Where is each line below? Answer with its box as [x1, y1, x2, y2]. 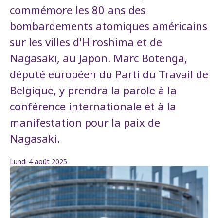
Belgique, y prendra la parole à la [10, 82, 177, 97]
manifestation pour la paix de [10, 114, 160, 129]
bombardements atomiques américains [10, 18, 207, 33]
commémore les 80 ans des [10, 2, 145, 17]
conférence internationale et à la [10, 98, 176, 113]
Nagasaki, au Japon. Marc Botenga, [10, 50, 187, 65]
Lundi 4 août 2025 [10, 156, 67, 166]
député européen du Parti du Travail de [10, 66, 208, 81]
